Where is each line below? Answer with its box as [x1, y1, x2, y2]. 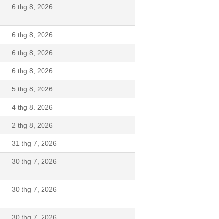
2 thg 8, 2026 [12, 121, 53, 129]
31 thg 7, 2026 [12, 139, 57, 147]
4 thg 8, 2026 [12, 103, 53, 111]
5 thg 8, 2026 [12, 85, 53, 93]
